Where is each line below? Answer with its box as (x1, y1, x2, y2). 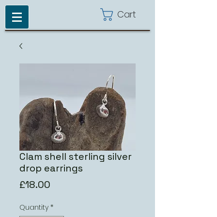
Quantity (19, 202, 48, 212)
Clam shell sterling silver (19, 150, 132, 163)
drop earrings (19, 162, 83, 174)
